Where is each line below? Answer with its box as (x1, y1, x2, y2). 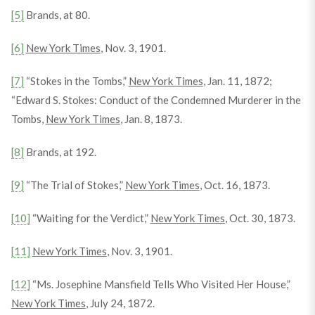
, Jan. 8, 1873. (120, 112, 182, 125)
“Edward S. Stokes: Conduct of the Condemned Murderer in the (11, 94, 301, 106)
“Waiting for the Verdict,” (30, 212, 150, 224)
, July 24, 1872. (85, 297, 155, 309)
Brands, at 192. (23, 146, 96, 158)
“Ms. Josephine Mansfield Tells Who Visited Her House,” (30, 278, 290, 290)
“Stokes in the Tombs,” (23, 75, 129, 87)
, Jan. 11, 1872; (202, 75, 272, 87)
